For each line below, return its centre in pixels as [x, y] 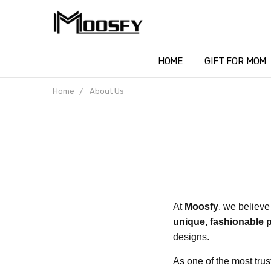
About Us [106, 91]
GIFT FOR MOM [236, 61]
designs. [191, 237]
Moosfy [201, 207]
